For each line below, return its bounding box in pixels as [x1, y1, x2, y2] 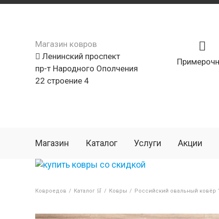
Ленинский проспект [40, 51, 120, 61]
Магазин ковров [35, 39, 97, 49]
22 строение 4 [35, 76, 89, 86]
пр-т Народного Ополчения [35, 64, 138, 73]
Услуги [134, 138, 161, 148]
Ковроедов [35, 188, 66, 194]
